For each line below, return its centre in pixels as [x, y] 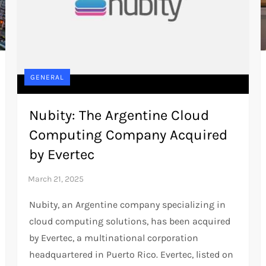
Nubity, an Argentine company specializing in [128, 204]
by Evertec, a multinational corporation [114, 237]
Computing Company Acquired [129, 134]
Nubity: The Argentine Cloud [119, 115]
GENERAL [47, 77]
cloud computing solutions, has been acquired [130, 221]
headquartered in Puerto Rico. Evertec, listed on [132, 254]
